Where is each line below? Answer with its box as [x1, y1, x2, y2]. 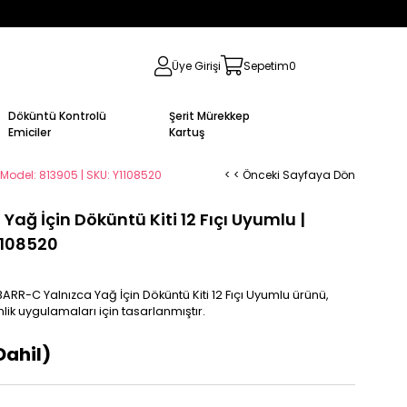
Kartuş [168, 124, 204, 140]
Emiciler [7, 124, 51, 140]
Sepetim [243, 57, 289, 74]
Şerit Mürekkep [168, 107, 250, 124]
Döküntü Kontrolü [7, 107, 106, 124]
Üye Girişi [172, 57, 221, 74]
